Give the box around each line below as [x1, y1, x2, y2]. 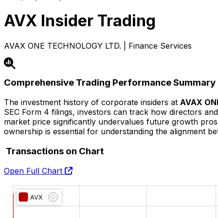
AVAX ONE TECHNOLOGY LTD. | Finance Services [4, 40, 192, 51]
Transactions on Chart [4, 145, 104, 157]
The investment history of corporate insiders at [4, 97, 180, 108]
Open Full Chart [4, 165, 65, 176]
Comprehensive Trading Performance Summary [4, 77, 216, 89]
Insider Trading [37, 11, 156, 31]
